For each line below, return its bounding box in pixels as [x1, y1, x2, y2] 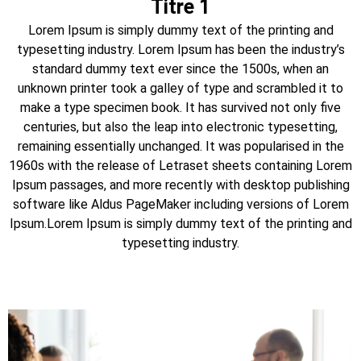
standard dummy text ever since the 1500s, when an [32, 61, 329, 77]
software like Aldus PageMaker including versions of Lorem [12, 197, 349, 213]
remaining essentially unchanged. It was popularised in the [17, 139, 344, 155]
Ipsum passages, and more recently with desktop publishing [11, 177, 350, 193]
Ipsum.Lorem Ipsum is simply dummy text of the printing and [9, 216, 352, 232]
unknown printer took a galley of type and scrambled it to [18, 81, 343, 97]
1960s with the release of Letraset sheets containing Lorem [9, 158, 352, 174]
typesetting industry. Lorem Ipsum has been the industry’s [16, 42, 345, 58]
